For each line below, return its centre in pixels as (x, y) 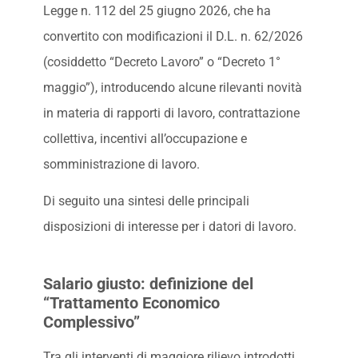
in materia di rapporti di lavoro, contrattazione (171, 113)
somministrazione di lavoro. (121, 164)
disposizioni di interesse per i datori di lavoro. (169, 227)
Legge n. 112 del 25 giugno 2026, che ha (157, 10)
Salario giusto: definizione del (148, 283)
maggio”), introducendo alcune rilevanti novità (172, 87)
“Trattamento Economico (131, 302)
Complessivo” (91, 322)
